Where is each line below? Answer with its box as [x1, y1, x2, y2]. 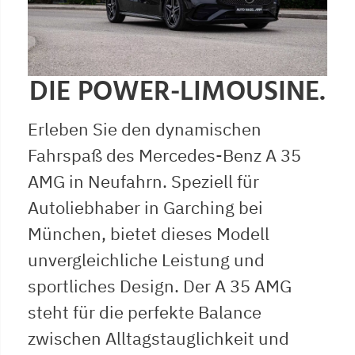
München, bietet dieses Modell [28, 221, 269, 245]
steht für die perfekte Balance [28, 300, 261, 323]
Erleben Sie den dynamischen [28, 116, 261, 140]
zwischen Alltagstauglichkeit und [28, 326, 289, 349]
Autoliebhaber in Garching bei [28, 195, 263, 219]
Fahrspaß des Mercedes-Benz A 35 [28, 143, 301, 166]
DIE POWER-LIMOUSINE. [29, 70, 326, 115]
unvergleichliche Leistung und [28, 247, 265, 271]
